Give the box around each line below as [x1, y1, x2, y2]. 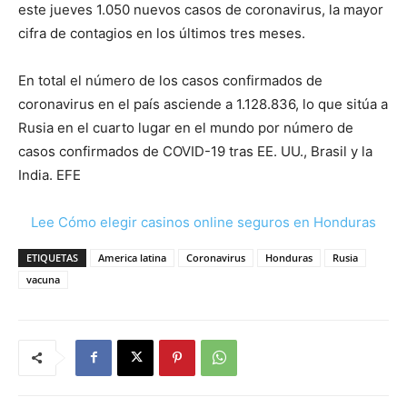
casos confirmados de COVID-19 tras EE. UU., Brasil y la [18, 142, 372, 160]
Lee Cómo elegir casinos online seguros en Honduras [31, 213, 376, 231]
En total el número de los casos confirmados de [18, 71, 323, 89]
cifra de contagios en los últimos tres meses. [18, 24, 305, 42]
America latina [98, 250, 166, 264]
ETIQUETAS [26, 250, 78, 264]
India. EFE [18, 165, 81, 184]
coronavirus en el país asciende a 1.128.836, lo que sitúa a [18, 94, 388, 113]
